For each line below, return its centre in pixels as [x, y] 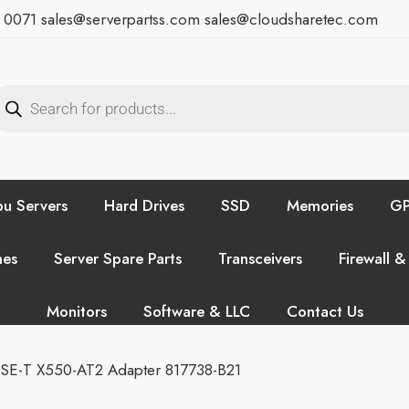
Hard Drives [144, 205]
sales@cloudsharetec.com [289, 19]
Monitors [76, 311]
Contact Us [325, 311]
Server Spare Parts [118, 258]
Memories [320, 205]
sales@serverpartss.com [121, 19]
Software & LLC [196, 311]
